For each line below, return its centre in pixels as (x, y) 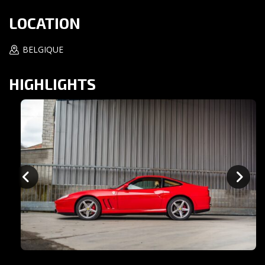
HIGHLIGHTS (52, 83)
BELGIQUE (43, 49)
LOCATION (45, 22)
